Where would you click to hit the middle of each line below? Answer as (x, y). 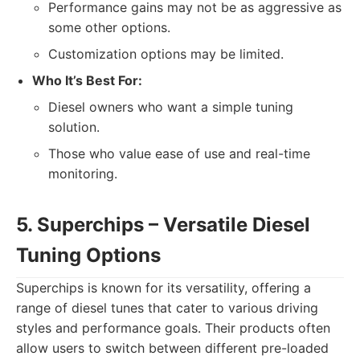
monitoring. (83, 174)
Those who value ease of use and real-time (179, 153)
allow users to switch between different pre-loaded (172, 348)
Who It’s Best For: (87, 80)
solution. (74, 127)
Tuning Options (88, 255)
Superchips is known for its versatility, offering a (164, 288)
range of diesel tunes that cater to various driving (167, 308)
